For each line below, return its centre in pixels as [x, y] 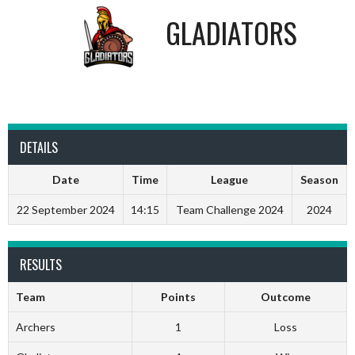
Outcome [286, 297]
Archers [35, 327]
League [229, 179]
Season [319, 179]
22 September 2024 [66, 210]
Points [178, 297]
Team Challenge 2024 [229, 210]
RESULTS [41, 265]
